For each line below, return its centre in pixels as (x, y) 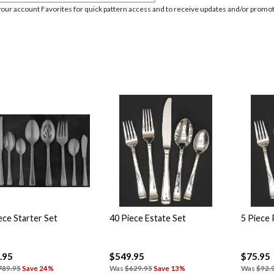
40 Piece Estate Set (147, 218)
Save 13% (169, 268)
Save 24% (38, 268)
